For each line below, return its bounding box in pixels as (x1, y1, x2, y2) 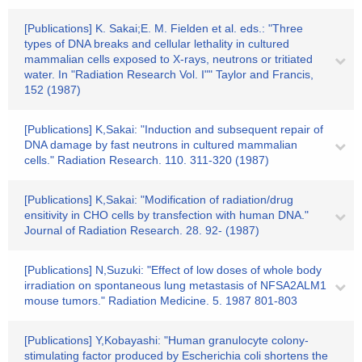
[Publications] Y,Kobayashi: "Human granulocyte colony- (24, 334, 309, 347)
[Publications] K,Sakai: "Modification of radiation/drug (24, 193, 293, 206)
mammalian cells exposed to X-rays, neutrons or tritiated (24, 53, 313, 65)
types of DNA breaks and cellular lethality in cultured (24, 37, 289, 50)
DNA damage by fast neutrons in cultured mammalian (24, 138, 297, 151)
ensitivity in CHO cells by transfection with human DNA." (24, 208, 309, 221)
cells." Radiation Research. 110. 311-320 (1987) (24, 154, 269, 166)
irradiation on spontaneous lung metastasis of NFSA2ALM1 (24, 279, 326, 292)
